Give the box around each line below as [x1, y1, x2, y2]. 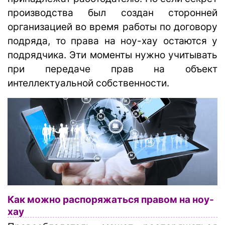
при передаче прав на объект [8, 63, 217, 75]
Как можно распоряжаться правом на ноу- [8, 193, 214, 205]
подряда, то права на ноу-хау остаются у [8, 35, 217, 47]
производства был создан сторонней [8, 7, 217, 19]
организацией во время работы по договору [8, 21, 217, 33]
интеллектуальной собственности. [8, 77, 169, 89]
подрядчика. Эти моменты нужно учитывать [8, 49, 217, 61]
